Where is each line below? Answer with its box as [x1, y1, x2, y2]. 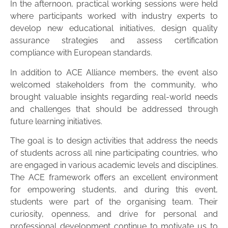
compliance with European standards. [10, 48, 152, 58]
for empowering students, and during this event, [10, 185, 218, 195]
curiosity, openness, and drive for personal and [10, 209, 218, 219]
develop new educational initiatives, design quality [10, 23, 218, 34]
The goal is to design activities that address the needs [10, 136, 218, 146]
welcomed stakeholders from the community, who [10, 79, 218, 90]
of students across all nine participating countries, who [10, 148, 218, 158]
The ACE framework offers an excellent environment [10, 173, 218, 183]
